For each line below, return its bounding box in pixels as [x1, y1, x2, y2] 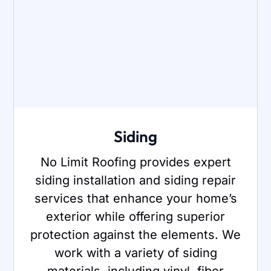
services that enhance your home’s [34, 191, 237, 206]
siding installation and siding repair [35, 172, 236, 188]
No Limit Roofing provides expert [40, 154, 231, 169]
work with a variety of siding [54, 245, 217, 260]
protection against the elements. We [30, 227, 241, 242]
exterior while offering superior [46, 209, 225, 224]
